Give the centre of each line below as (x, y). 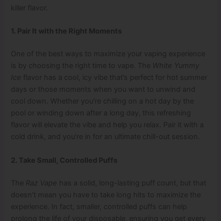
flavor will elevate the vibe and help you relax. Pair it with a (108, 125)
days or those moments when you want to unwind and (103, 90)
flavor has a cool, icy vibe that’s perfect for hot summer (114, 78)
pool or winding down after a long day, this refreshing (101, 113)
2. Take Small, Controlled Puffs (64, 160)
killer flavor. (30, 8)
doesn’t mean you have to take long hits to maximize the (106, 195)
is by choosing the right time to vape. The (82, 66)
